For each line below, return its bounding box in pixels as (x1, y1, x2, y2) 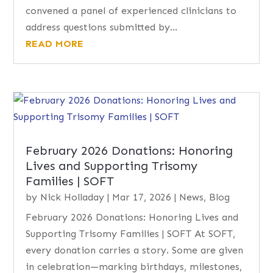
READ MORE (26, 38, 84, 50)
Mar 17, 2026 (112, 191, 172, 204)
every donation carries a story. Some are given (26, 244, 244, 257)
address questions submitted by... (26, 21, 178, 34)
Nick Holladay (40, 191, 105, 204)
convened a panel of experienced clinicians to (26, 5, 237, 17)
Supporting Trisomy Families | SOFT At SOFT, (26, 228, 236, 240)
